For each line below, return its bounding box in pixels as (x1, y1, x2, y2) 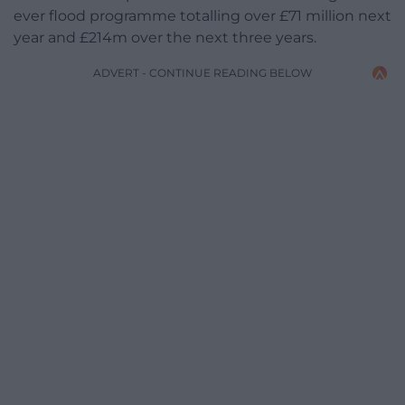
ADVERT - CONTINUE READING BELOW (93, 66, 312, 80)
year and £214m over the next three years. (14, 29, 316, 47)
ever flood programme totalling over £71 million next (14, 7, 391, 25)
